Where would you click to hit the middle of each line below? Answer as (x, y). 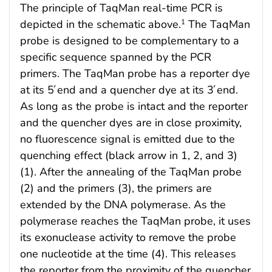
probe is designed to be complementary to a (130, 41)
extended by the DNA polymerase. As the (123, 205)
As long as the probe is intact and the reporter (134, 107)
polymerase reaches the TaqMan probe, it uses (135, 221)
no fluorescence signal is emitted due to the (127, 139)
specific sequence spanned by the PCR (116, 57)
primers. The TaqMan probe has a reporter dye (135, 74)
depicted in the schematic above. (100, 25)
